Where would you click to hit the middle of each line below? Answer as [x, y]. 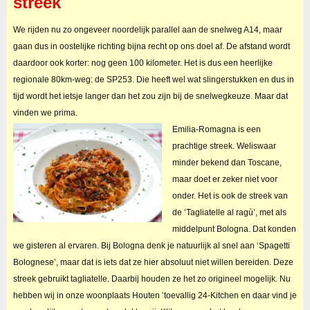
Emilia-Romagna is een [216, 129]
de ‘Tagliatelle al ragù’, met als [229, 212]
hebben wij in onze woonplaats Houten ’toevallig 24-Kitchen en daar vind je [155, 295]
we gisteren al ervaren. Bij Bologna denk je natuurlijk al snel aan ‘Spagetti [151, 245]
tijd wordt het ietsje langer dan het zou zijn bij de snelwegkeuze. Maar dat [150, 96]
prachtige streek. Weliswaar [224, 146]
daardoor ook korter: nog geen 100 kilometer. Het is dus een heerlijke [143, 63]
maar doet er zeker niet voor [225, 179]
